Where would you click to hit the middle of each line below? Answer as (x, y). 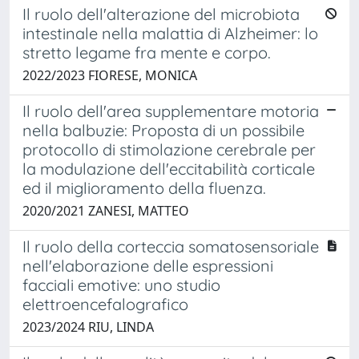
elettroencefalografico (105, 304)
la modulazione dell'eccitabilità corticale (169, 168)
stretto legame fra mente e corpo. (147, 52)
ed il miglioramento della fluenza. (144, 188)
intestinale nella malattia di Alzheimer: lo (170, 33)
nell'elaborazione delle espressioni (148, 265)
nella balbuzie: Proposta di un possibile (163, 130)
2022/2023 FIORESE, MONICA (110, 75)
